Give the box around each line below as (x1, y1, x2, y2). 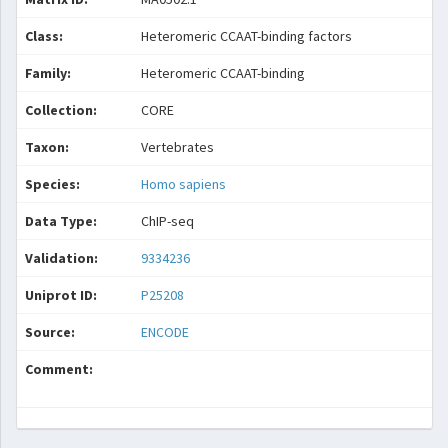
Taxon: (25, 138, 69, 156)
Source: (25, 323, 75, 341)
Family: (25, 64, 71, 82)
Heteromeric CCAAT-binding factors (141, 27, 352, 45)
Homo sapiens (141, 175, 226, 193)
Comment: (25, 360, 93, 378)
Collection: (25, 101, 97, 119)
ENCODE (141, 323, 189, 341)
